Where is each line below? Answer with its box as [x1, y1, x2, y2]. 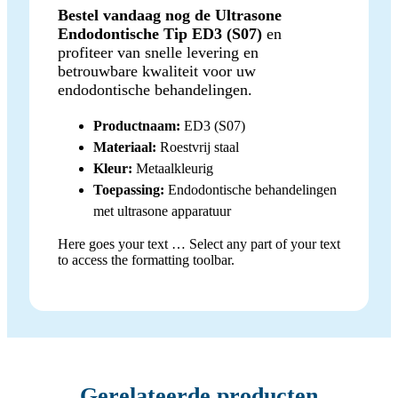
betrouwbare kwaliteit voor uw [58, 61, 256, 80]
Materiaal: [93, 139, 156, 155]
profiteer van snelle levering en [58, 43, 259, 61]
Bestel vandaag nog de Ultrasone [58, 5, 282, 24]
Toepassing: [93, 181, 164, 197]
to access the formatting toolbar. [58, 251, 235, 267]
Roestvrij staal [156, 139, 239, 155]
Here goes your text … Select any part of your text [58, 235, 340, 251]
